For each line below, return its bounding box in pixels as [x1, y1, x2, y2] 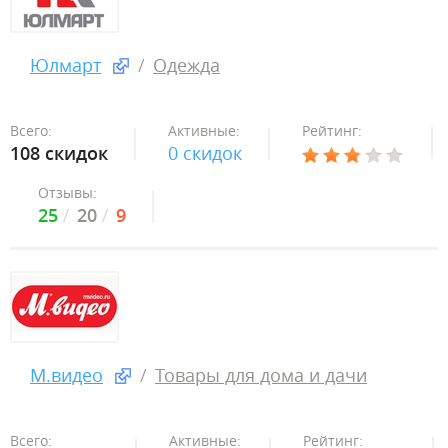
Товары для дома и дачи [155, 363, 367, 387]
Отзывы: [38, 183, 97, 202]
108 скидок [10, 141, 108, 165]
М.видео [30, 363, 103, 387]
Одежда [153, 53, 220, 77]
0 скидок [168, 141, 242, 165]
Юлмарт [30, 53, 101, 77]
